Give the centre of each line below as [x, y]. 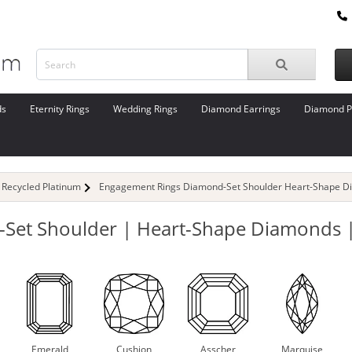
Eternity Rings [60, 109]
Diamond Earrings [241, 109]
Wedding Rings [145, 109]
